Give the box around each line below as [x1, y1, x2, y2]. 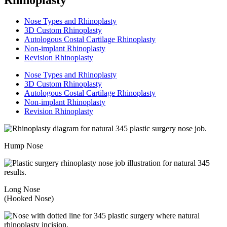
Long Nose [4, 185, 40, 194]
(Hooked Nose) [4, 194, 54, 203]
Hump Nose [4, 141, 43, 150]
